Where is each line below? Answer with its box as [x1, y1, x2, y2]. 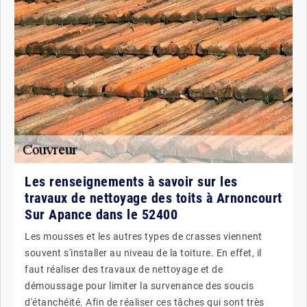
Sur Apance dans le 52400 [25, 206, 177, 223]
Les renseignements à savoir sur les [25, 173, 238, 190]
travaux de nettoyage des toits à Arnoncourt [25, 190, 282, 206]
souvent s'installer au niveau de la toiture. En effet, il [25, 247, 262, 258]
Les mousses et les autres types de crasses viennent [25, 231, 262, 242]
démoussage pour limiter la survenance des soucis [25, 280, 254, 291]
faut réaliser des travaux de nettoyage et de [25, 264, 223, 275]
